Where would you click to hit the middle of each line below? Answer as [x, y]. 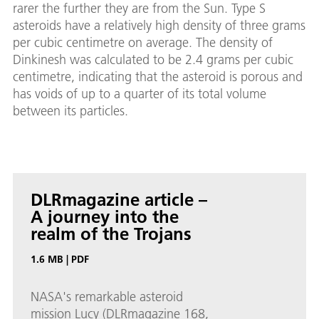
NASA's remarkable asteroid [107, 297]
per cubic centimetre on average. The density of [143, 43]
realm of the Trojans [111, 234]
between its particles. [70, 111]
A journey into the [105, 217]
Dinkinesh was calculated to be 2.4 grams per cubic [153, 60]
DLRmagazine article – [119, 200]
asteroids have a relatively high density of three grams [159, 26]
